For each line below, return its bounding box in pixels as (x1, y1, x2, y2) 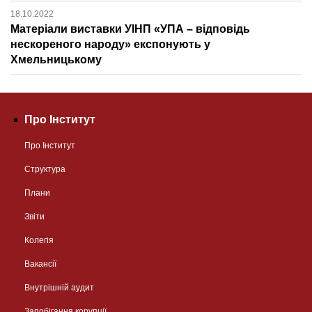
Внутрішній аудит (24, 283, 94, 293)
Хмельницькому (10, 54, 102, 66)
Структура (24, 164, 65, 175)
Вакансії (24, 259, 56, 270)
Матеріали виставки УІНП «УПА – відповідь (10, 23, 250, 36)
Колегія (24, 235, 54, 246)
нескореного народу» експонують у (10, 38, 210, 51)
